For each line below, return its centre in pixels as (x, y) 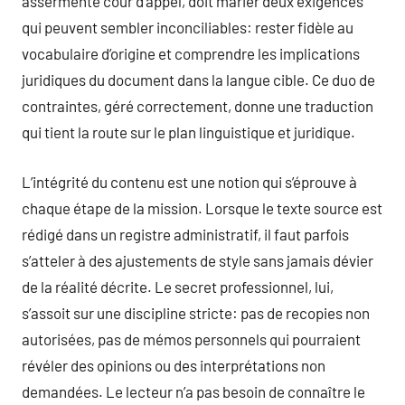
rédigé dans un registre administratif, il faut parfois (185, 234)
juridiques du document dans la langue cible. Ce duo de (198, 80)
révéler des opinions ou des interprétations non (174, 365)
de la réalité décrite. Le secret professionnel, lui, (178, 286)
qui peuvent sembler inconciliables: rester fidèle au (188, 27)
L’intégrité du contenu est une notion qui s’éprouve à (189, 181)
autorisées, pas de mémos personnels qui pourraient (191, 339)
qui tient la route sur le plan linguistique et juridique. (188, 132)
